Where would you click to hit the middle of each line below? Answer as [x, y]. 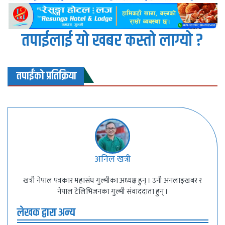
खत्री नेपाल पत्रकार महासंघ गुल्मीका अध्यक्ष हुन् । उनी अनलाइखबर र [113, 181]
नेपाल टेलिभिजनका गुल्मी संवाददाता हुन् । [113, 192]
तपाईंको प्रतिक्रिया [46, 76]
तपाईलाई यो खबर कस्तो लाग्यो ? [113, 41]
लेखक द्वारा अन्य [46, 213]
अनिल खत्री [113, 159]
